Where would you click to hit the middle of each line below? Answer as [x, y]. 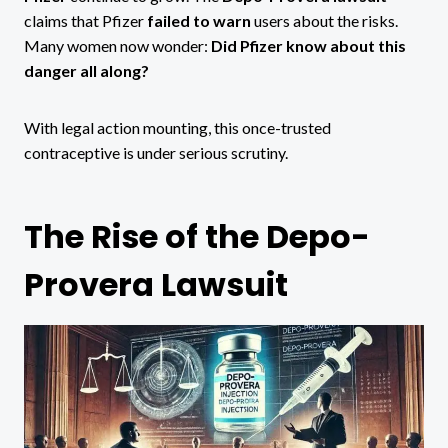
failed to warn [199, 20]
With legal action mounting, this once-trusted [177, 127]
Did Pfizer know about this [308, 45]
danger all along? [86, 70]
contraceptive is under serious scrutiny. [156, 152]
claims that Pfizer [85, 20]
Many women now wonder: [117, 45]
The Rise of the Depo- [197, 236]
